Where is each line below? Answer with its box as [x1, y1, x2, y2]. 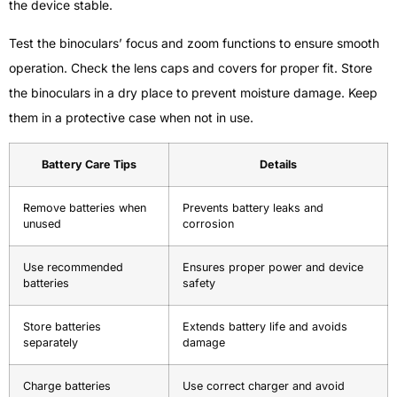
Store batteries [23, 320, 101, 334]
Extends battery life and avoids [183, 320, 347, 334]
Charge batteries [23, 379, 111, 393]
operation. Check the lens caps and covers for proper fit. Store [9, 59, 372, 75]
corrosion [183, 217, 234, 231]
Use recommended [23, 261, 123, 275]
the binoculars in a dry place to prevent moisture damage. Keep [9, 84, 378, 100]
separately [23, 336, 78, 350]
